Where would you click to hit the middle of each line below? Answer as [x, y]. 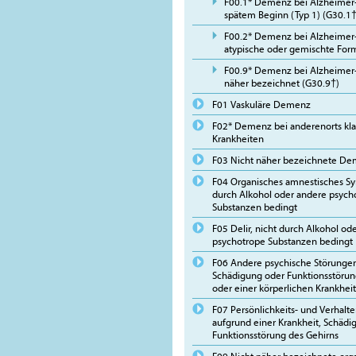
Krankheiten [238, 138]
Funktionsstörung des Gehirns [275, 335]
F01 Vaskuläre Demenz [261, 104]
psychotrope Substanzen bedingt [282, 241]
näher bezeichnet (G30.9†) [282, 83]
